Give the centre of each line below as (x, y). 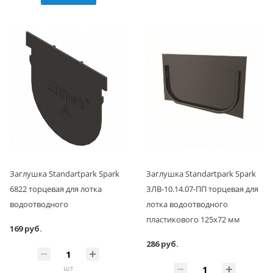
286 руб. (162, 244)
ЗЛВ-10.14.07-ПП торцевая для (202, 189)
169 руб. (26, 229)
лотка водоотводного (187, 204)
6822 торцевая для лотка (56, 189)
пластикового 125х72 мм (193, 220)
